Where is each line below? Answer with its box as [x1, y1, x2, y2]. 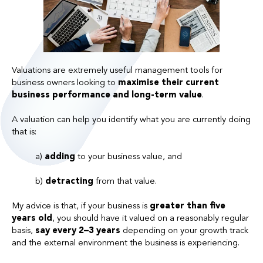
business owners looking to [12, 78, 118, 87]
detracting [45, 177, 96, 186]
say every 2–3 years [35, 226, 120, 235]
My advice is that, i [12, 201, 83, 211]
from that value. [96, 177, 157, 186]
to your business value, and [77, 152, 182, 161]
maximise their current [118, 78, 219, 87]
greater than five [150, 201, 225, 211]
